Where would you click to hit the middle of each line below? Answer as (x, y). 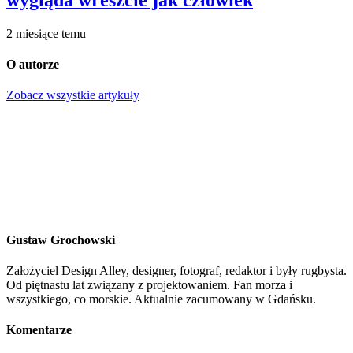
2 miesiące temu (46, 33)
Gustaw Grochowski (61, 240)
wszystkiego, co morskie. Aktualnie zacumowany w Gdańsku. (161, 299)
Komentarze (39, 330)
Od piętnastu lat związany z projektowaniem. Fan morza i (149, 284)
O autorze (33, 65)
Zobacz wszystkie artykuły (73, 95)
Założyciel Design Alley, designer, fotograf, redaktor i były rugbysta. (176, 270)
